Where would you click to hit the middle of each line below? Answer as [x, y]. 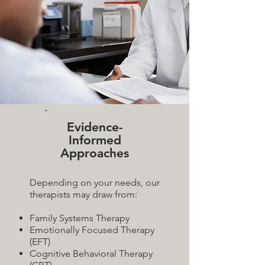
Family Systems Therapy [80, 218]
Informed [95, 140]
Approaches [95, 153]
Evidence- [95, 127]
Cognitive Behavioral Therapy [91, 253]
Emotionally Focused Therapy [92, 230]
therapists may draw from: [83, 194]
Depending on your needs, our [95, 182]
